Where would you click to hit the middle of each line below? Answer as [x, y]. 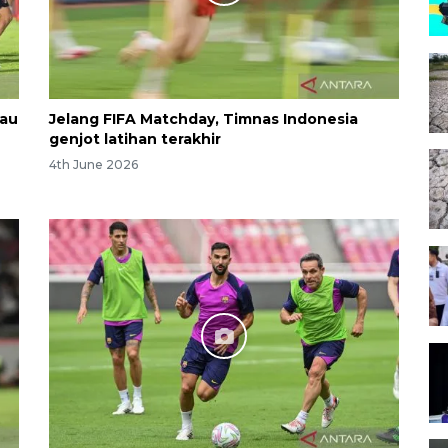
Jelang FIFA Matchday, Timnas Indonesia [203, 118]
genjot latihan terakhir [135, 138]
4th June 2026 [93, 165]
